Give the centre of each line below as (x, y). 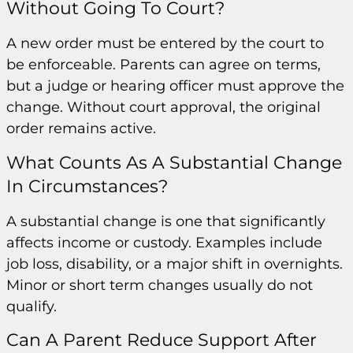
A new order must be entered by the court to (165, 44)
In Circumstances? (87, 186)
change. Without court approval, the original (163, 108)
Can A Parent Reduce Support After (162, 340)
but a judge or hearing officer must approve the (175, 86)
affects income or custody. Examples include (164, 242)
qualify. (32, 306)
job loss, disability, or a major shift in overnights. (175, 264)
